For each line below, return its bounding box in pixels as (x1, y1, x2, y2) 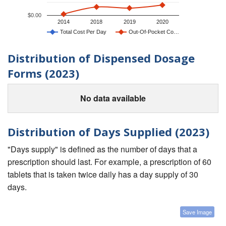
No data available (80, 92, 146, 104)
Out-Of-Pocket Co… (129, 28, 179, 35)
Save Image (183, 207, 212, 216)
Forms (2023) (8, 65, 79, 81)
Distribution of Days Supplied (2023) (8, 124, 209, 140)
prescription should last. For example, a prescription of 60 (8, 155, 211, 167)
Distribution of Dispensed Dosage (8, 50, 195, 66)
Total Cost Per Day (60, 28, 106, 35)
